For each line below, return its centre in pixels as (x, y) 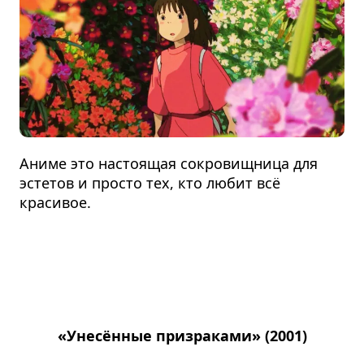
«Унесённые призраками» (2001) (182, 335)
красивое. (56, 202)
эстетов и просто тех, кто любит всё (150, 182)
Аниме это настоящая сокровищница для (169, 163)
